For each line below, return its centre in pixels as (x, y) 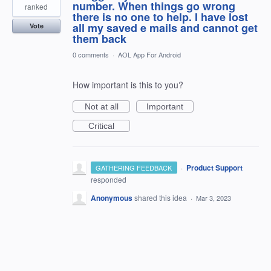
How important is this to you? (128, 85)
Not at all (101, 106)
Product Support (214, 168)
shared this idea (162, 198)
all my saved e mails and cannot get (165, 28)
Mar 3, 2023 (214, 198)
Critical (101, 126)
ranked (36, 6)
